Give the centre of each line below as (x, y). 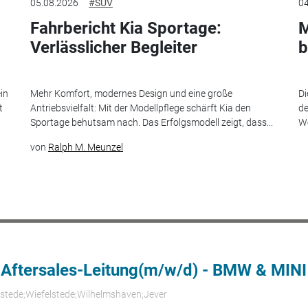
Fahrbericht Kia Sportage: (126, 29)
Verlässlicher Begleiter (114, 48)
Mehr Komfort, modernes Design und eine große (131, 93)
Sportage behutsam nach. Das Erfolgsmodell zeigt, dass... (152, 122)
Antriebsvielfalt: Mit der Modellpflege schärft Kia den (141, 108)
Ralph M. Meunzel (86, 147)
